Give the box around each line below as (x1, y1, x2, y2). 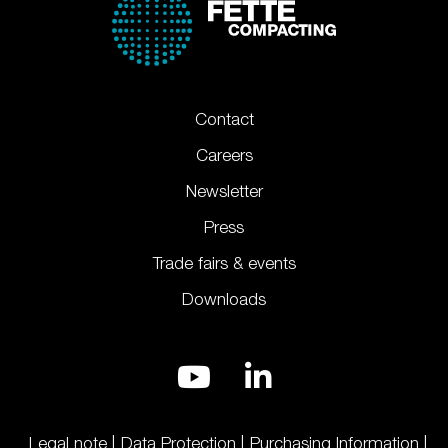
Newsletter (185, 181, 263, 202)
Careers (195, 145, 253, 166)
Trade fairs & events (152, 253, 296, 274)
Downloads (182, 289, 266, 310)
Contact (194, 109, 254, 130)
